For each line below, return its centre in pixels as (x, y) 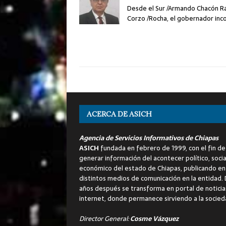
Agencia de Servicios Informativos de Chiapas (149, 138)
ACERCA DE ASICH (119, 114)
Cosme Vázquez (154, 218)
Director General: (105, 218)
